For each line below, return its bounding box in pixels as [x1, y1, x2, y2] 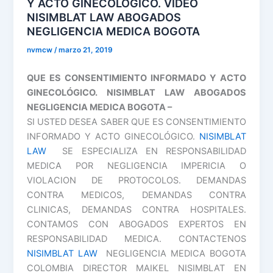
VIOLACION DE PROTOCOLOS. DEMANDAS [27, 175, 246, 186]
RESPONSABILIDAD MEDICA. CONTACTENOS [27, 233, 246, 245]
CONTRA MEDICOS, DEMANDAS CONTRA [27, 190, 246, 201]
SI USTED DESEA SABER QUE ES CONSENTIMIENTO [27, 116, 246, 128]
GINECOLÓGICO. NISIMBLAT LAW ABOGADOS [27, 87, 246, 99]
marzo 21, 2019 [58, 45, 113, 54]
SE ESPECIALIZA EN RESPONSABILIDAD [46, 146, 246, 157]
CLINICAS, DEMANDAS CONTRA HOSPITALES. [27, 204, 246, 216]
